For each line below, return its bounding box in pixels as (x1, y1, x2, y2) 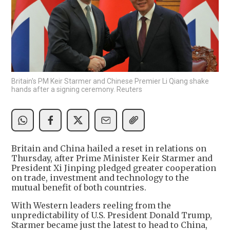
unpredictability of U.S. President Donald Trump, (11, 210, 212, 221)
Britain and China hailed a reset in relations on (11, 143, 206, 154)
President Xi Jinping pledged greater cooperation (11, 163, 216, 174)
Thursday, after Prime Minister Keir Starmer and (11, 153, 213, 164)
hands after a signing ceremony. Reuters (11, 85, 142, 94)
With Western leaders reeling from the (11, 200, 171, 211)
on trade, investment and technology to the (11, 172, 189, 183)
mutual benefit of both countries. (11, 182, 146, 193)
